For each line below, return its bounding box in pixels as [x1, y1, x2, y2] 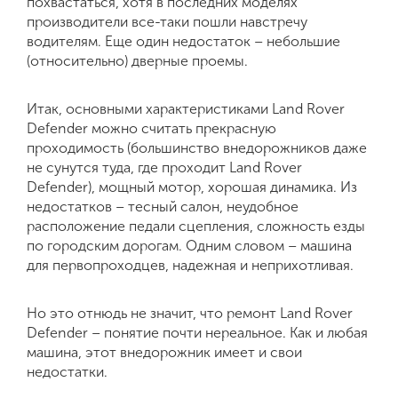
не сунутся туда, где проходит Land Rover [27, 159, 302, 176]
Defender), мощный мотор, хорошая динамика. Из [27, 179, 357, 195]
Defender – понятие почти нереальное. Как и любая [27, 324, 368, 341]
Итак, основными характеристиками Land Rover [27, 100, 345, 117]
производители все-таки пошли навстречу [27, 13, 307, 30]
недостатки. [27, 363, 107, 380]
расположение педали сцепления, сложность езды [27, 218, 365, 235]
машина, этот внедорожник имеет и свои [27, 344, 302, 361]
